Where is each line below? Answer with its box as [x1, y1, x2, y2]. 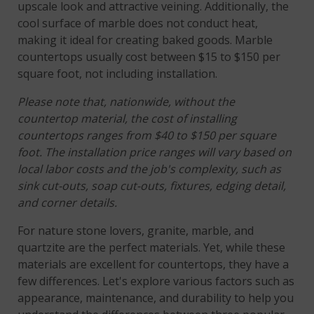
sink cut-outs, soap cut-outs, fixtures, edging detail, [18, 178, 287, 194]
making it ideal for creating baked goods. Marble [18, 32, 273, 48]
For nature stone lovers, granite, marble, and [18, 223, 254, 239]
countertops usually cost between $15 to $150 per [18, 49, 281, 65]
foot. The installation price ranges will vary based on [18, 144, 292, 161]
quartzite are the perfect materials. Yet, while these [18, 240, 286, 256]
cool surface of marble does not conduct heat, [18, 15, 259, 32]
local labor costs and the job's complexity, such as [18, 161, 282, 177]
